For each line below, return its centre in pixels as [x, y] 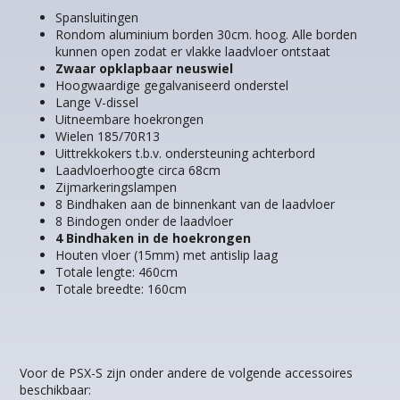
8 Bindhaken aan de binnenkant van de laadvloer [196, 204]
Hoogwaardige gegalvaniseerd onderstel [172, 86]
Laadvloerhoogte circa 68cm [138, 171]
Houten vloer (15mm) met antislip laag [167, 255]
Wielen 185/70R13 [108, 137]
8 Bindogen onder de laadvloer [145, 221]
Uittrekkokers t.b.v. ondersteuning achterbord [186, 154]
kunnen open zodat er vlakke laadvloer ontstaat [193, 52]
